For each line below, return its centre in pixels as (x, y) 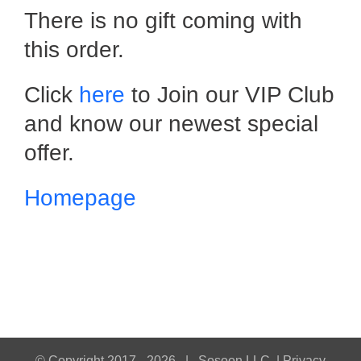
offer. (49, 153)
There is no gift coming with (163, 21)
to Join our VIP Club (230, 95)
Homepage (80, 198)
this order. (74, 50)
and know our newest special (171, 124)
